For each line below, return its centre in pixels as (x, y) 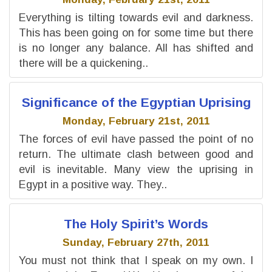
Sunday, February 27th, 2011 (136, 243)
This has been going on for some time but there (136, 32)
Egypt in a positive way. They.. (93, 184)
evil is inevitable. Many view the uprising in (136, 169)
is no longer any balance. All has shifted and (136, 48)
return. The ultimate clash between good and (136, 154)
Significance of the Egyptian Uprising (136, 102)
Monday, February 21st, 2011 (136, 121)
